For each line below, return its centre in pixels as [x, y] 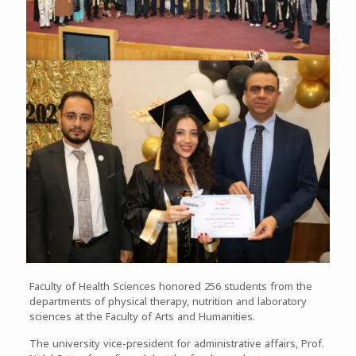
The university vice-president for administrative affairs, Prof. [176, 343]
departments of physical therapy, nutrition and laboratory [168, 301]
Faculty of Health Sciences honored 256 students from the [170, 286]
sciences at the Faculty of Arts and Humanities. [142, 316]
